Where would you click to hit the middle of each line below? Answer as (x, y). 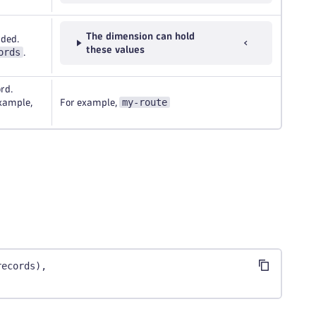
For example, (90, 103)
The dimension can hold (141, 36)
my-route (145, 102)
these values (116, 50)
